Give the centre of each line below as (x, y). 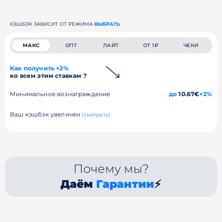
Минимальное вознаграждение (60, 94)
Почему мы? (111, 169)
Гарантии (125, 184)
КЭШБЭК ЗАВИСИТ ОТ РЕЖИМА (52, 24)
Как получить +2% (39, 68)
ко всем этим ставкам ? (48, 76)
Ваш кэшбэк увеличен (46, 114)
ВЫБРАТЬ (107, 24)
